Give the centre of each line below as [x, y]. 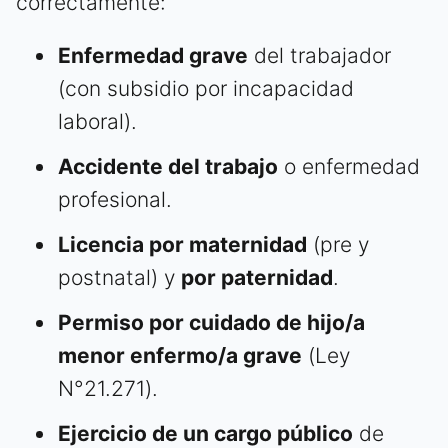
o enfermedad [349, 167]
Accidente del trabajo [168, 167]
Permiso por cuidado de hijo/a [211, 323]
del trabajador [319, 56]
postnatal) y [119, 278]
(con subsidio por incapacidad [206, 89]
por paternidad [257, 278]
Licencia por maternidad [182, 245]
